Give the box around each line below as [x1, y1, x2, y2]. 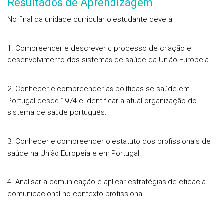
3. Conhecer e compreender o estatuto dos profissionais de [7, 137, 211, 146]
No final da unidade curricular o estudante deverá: [7, 15, 174, 24]
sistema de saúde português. [7, 108, 107, 117]
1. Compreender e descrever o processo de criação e [7, 44, 191, 53]
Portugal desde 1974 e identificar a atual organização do [7, 96, 197, 105]
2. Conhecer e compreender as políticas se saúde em [7, 84, 190, 93]
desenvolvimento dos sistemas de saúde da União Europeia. [7, 55, 211, 64]
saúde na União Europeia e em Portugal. [7, 149, 141, 158]
